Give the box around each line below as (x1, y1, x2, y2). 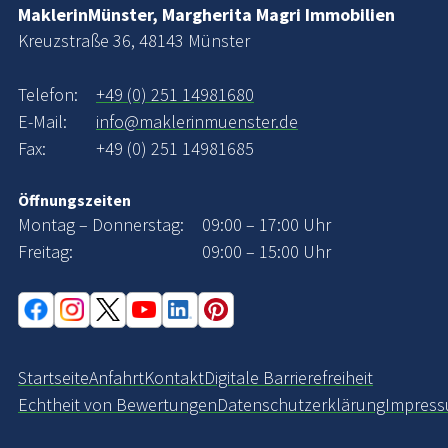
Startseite (18, 365, 89, 389)
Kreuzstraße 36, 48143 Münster (18, 28, 250, 52)
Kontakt (144, 365, 204, 389)
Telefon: (18, 82, 78, 106)
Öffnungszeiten (18, 189, 131, 210)
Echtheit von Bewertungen (18, 392, 217, 416)
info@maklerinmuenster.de (96, 109, 298, 133)
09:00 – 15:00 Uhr (202, 239, 331, 263)
